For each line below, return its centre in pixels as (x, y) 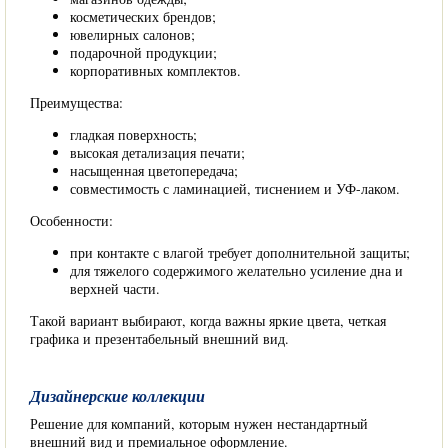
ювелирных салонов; (132, 34)
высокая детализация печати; (157, 152)
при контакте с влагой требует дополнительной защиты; (240, 252)
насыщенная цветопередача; (154, 170)
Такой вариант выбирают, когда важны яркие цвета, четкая (208, 320)
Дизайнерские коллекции (117, 396)
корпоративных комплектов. (155, 70)
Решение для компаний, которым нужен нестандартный (199, 423)
